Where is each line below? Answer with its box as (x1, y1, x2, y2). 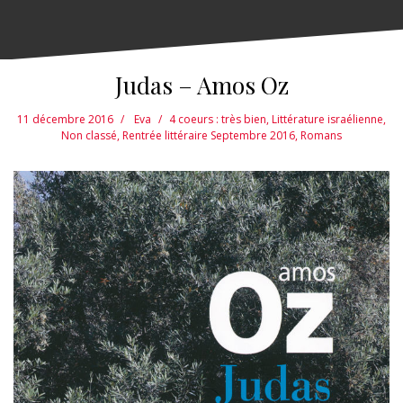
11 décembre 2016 (17, 112, 113, 128)
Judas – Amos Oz (114, 69, 289, 102)
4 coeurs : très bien (169, 112, 266, 128)
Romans (300, 128, 342, 144)
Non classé (61, 128, 117, 144)
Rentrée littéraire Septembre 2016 (122, 128, 295, 144)
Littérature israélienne (272, 112, 383, 128)
